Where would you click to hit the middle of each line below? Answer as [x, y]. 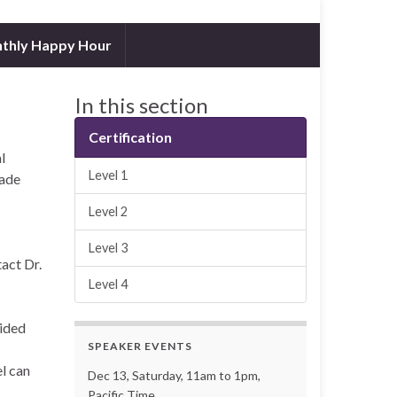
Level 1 [108, 175]
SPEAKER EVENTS [140, 346]
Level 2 [108, 211]
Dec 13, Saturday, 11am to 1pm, [174, 375]
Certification [130, 136]
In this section [141, 105]
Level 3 [108, 247]
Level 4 [108, 284]
